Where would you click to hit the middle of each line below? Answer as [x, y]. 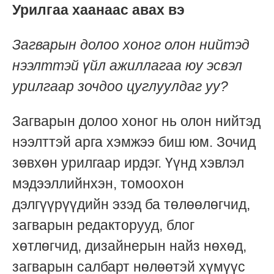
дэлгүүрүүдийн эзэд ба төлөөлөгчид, [131, 205]
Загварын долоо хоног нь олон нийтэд [136, 121]
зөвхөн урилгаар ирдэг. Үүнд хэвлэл [128, 163]
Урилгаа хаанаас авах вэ [98, 10]
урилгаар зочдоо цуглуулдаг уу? [120, 87]
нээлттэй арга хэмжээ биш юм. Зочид [134, 142]
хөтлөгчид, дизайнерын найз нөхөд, [129, 246]
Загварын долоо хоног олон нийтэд [131, 45]
